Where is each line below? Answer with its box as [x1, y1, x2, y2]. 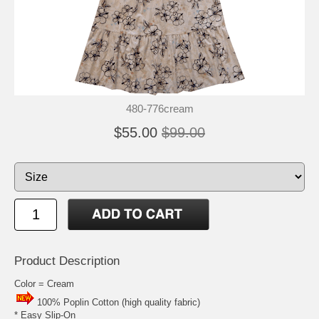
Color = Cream [14, 278, 74, 289]
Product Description [14, 253, 120, 268]
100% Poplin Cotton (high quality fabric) [37, 296, 200, 308]
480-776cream [125, 102, 194, 115]
